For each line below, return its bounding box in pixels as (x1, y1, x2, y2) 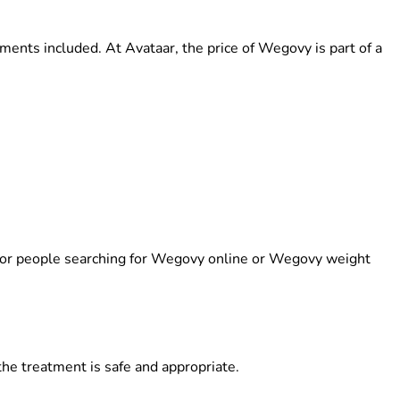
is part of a (312, 38, 382, 58)
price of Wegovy (207, 38, 312, 58)
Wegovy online (151, 249, 248, 269)
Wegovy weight (269, 249, 371, 269)
